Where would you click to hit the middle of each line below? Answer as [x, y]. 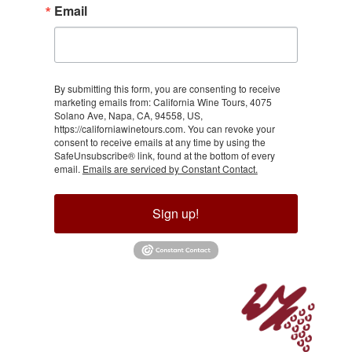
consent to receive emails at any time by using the [159, 141]
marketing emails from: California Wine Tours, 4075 [163, 101]
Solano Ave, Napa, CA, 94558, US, [128, 115]
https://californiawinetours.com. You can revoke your [164, 128]
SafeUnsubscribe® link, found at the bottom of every [164, 155]
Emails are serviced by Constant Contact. [170, 168]
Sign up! [176, 213]
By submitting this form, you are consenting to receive [167, 88]
